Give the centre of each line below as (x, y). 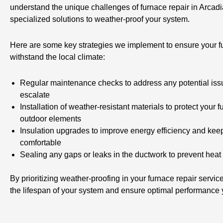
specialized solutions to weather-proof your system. (100, 19)
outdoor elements (51, 119)
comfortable (41, 143)
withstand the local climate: (57, 57)
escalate (35, 95)
